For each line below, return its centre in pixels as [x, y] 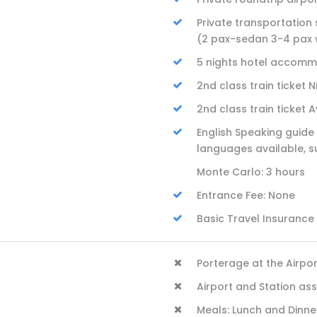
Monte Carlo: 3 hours [251, 172]
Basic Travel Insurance [255, 219]
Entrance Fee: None [246, 195]
